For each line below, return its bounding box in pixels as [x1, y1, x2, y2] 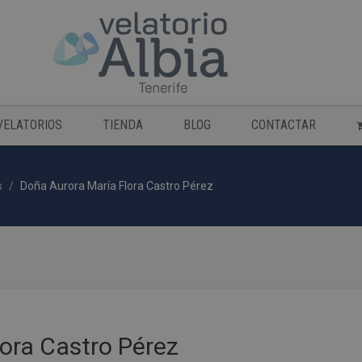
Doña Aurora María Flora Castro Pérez [20, 179, 213, 192]
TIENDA [103, 117, 143, 133]
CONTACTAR [251, 117, 316, 133]
